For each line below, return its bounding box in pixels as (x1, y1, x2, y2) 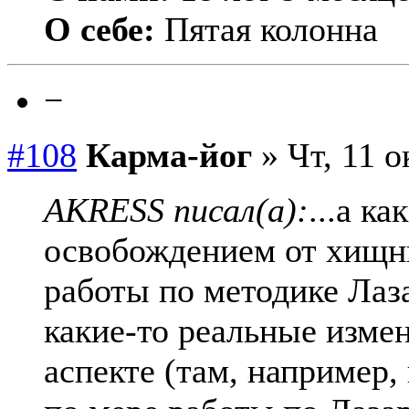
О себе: (44, 10, 155, 49)
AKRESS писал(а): (44, 191, 309, 230)
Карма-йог (86, 136, 252, 175)
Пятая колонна (155, 10, 378, 49)
